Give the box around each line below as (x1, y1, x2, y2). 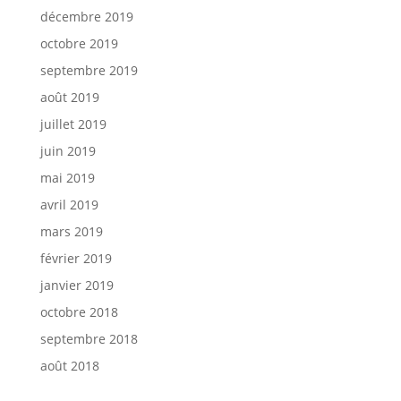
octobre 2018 (39, 303, 118, 320)
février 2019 (39, 250, 112, 267)
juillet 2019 (39, 115, 107, 132)
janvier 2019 (39, 277, 114, 294)
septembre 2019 (39, 62, 138, 79)
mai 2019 (39, 169, 95, 186)
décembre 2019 (39, 8, 133, 25)
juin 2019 (39, 142, 96, 159)
